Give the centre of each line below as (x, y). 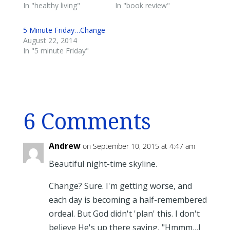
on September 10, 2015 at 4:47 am (139, 146)
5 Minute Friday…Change (64, 30)
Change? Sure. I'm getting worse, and (120, 186)
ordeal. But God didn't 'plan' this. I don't (124, 213)
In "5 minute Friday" (56, 50)
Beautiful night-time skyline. (103, 164)
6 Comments (87, 121)
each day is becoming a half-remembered (128, 199)
